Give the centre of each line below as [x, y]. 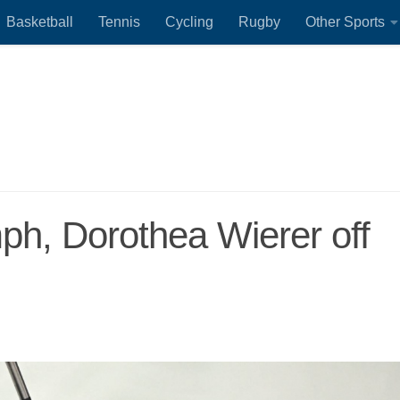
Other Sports [345, 22]
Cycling [189, 22]
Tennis [119, 22]
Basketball [40, 22]
